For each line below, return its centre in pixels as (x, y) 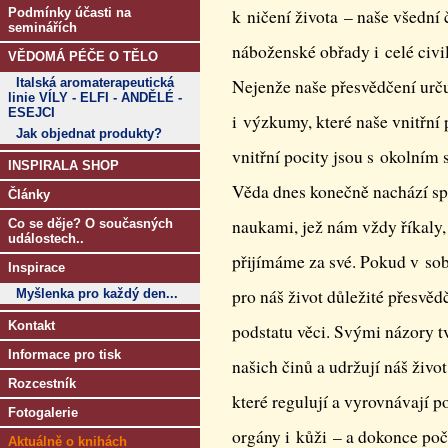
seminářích (42, 27)
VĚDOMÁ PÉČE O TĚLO (83, 56)
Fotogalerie (43, 412)
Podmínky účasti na (69, 12)
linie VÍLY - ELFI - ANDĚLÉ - (95, 97)
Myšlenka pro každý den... (97, 293)
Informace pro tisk (64, 354)
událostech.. (46, 238)
